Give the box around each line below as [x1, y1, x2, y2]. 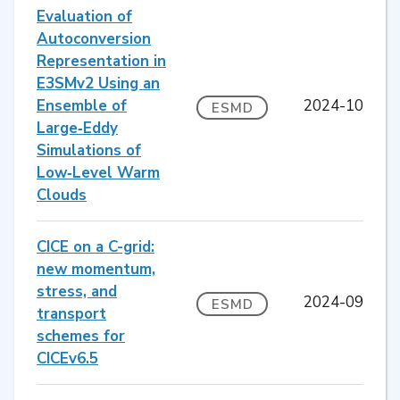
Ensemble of [37, 95, 127, 116]
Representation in [37, 50, 166, 71]
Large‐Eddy [37, 117, 118, 138]
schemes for [37, 325, 125, 346]
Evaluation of [37, 5, 132, 27]
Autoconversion [37, 28, 151, 49]
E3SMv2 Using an [37, 72, 160, 94]
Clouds [37, 184, 87, 205]
